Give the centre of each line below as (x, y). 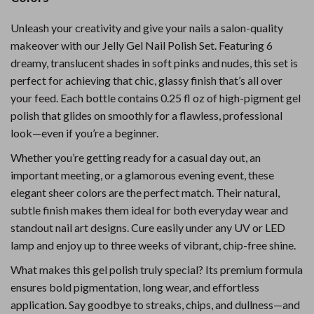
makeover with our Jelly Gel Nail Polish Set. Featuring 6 (142, 45)
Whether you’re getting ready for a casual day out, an (136, 157)
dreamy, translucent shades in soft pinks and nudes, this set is (154, 63)
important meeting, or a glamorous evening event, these (142, 175)
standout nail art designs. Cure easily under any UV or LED (148, 227)
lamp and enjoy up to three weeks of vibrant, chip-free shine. (153, 245)
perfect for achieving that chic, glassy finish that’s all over (146, 80)
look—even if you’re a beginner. (84, 133)
